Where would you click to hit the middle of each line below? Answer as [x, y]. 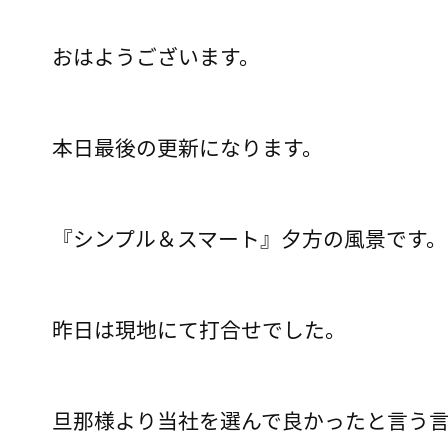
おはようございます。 [156, 56]
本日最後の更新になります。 [187, 147]
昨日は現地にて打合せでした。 [199, 329]
